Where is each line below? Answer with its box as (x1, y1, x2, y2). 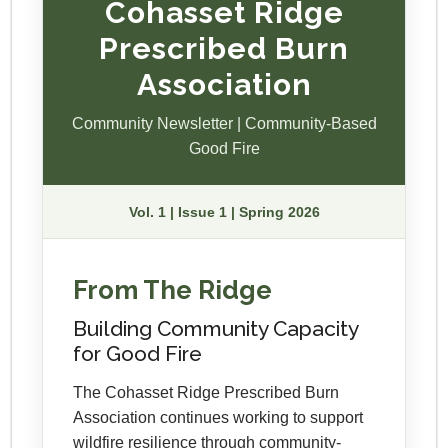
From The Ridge (73, 275, 272, 305)
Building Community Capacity (73, 316, 358, 341)
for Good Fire (73, 341, 202, 366)
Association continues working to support (73, 409, 363, 426)
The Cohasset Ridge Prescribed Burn (73, 384, 339, 401)
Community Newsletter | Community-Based (71, 115, 377, 132)
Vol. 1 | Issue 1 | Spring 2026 (128, 204, 320, 220)
